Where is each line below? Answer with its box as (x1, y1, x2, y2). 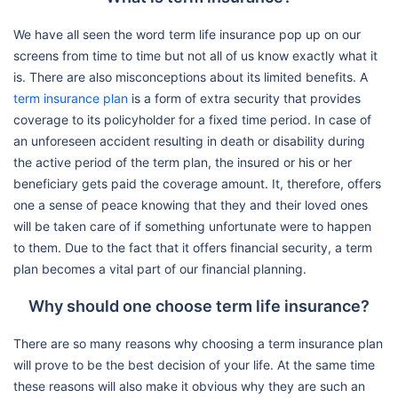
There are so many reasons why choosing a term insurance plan (13, 335, 383, 351)
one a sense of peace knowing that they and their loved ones (13, 196, 368, 212)
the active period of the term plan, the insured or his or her (13, 154, 352, 170)
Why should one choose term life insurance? (28, 296, 370, 315)
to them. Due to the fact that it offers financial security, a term (13, 239, 372, 255)
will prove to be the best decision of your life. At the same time (13, 356, 375, 372)
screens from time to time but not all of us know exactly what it (13, 47, 378, 63)
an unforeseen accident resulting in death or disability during (13, 132, 365, 148)
